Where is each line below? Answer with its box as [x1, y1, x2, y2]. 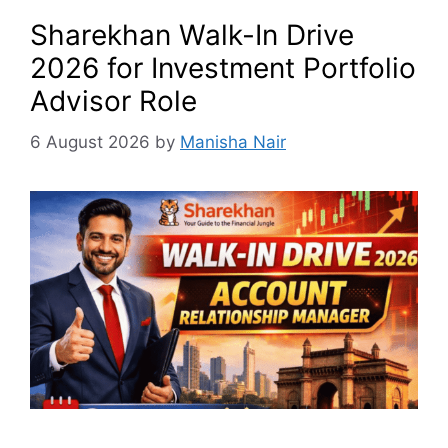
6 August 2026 [30, 131, 150, 152]
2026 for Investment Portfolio [30, 51, 416, 86]
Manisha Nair [180, 131, 286, 152]
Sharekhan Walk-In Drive [30, 18, 354, 53]
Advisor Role [30, 84, 197, 119]
